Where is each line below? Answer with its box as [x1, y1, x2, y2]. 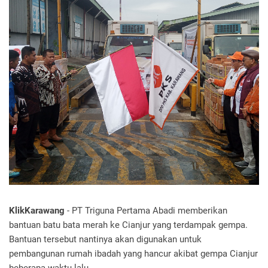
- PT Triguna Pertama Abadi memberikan [65, 205, 227, 216]
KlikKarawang [9, 205, 65, 216]
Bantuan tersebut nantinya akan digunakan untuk [9, 234, 202, 245]
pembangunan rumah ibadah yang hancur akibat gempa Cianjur [9, 248, 258, 259]
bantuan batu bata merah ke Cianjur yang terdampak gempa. [9, 220, 248, 230]
